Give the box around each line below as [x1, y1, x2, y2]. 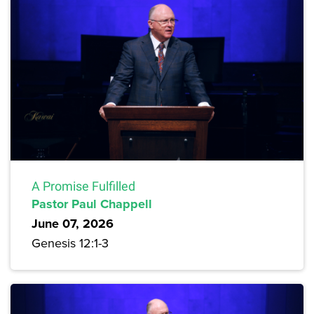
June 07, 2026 [32, 214, 114, 233]
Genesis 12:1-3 [32, 234, 109, 252]
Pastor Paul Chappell [32, 195, 152, 214]
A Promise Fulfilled [32, 179, 135, 194]
